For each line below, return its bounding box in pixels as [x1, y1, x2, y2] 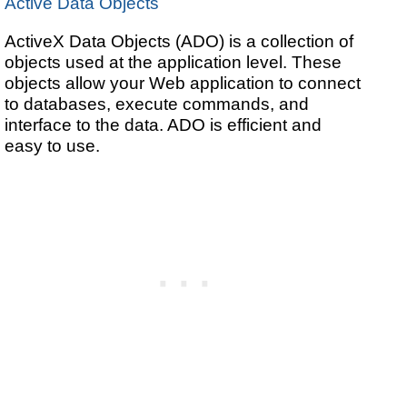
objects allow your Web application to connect [5, 73, 362, 94]
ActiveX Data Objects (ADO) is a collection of [5, 31, 354, 52]
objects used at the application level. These [5, 52, 342, 73]
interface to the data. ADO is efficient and [5, 114, 323, 135]
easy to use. [5, 135, 101, 156]
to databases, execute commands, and [5, 94, 310, 114]
